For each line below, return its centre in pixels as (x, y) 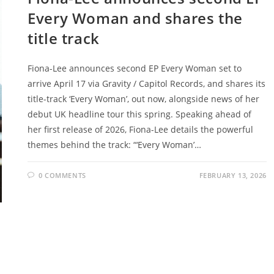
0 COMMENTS (62, 175)
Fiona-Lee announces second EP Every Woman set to (135, 68)
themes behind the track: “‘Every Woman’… (115, 144)
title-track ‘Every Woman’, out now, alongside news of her (144, 98)
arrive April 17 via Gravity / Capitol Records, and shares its (147, 83)
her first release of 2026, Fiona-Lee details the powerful (141, 129)
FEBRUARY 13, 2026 (233, 175)
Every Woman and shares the (135, 18)
